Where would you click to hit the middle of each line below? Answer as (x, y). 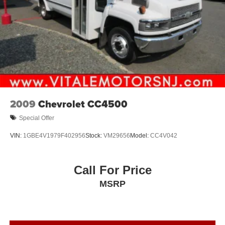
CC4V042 (164, 135)
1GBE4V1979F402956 (54, 135)
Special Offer (37, 118)
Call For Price (113, 170)
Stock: (94, 135)
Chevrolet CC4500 (83, 104)
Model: (140, 135)
